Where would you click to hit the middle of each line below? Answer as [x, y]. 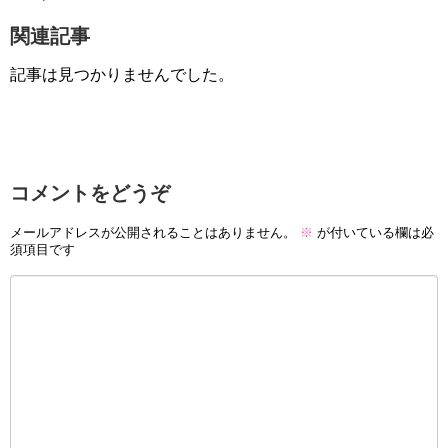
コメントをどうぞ [90, 193]
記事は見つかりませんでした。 [122, 75]
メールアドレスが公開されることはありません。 [153, 232]
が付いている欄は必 [373, 232]
